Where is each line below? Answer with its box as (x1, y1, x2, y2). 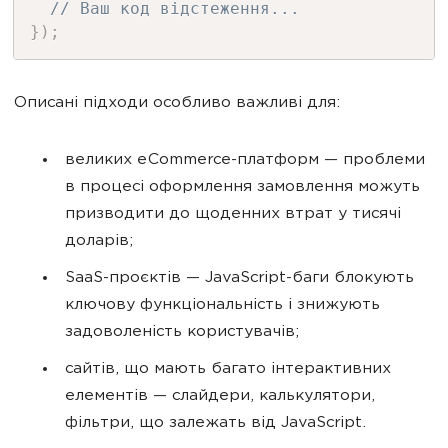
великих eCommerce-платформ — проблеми (65, 152, 425, 169)
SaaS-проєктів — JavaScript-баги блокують (65, 270, 414, 287)
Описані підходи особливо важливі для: (13, 95, 340, 112)
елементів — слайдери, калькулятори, (65, 388, 375, 405)
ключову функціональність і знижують (65, 297, 380, 314)
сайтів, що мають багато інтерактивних (65, 361, 391, 378)
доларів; (65, 233, 133, 250)
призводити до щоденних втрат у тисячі (65, 206, 401, 223)
